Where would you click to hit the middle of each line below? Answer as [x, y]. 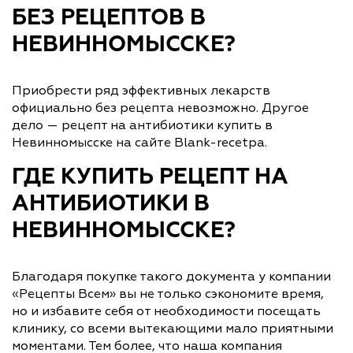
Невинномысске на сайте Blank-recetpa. [139, 142]
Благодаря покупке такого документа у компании [171, 276]
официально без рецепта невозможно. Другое [160, 108]
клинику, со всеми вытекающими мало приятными [173, 328]
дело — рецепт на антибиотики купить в [142, 125]
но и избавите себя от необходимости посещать [166, 311]
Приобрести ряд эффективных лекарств [141, 90]
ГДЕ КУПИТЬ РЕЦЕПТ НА [150, 177]
